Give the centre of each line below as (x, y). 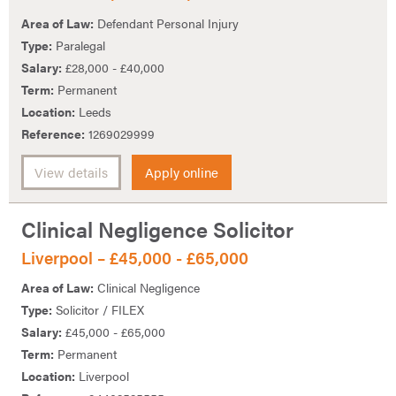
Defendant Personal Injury (166, 23)
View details (71, 172)
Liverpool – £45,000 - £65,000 (135, 257)
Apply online (182, 172)
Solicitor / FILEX (98, 310)
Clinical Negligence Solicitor (157, 228)
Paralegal (79, 45)
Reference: (53, 133)
